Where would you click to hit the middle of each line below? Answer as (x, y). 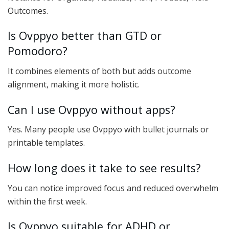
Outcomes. (28, 10)
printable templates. (46, 143)
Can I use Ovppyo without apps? (91, 109)
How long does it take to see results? (104, 168)
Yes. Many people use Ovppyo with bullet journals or (108, 130)
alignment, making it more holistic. (74, 84)
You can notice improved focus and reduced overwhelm (113, 188)
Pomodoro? (38, 51)
